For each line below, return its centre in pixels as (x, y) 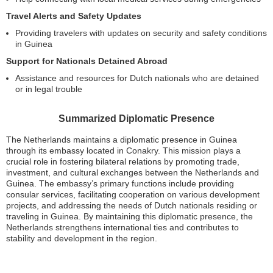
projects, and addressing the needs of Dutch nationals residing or (132, 206)
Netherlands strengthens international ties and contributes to (122, 228)
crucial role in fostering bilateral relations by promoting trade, (123, 162)
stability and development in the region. (82, 239)
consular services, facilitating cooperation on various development (133, 195)
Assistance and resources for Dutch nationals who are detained (137, 78)
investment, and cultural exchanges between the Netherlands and (133, 173)
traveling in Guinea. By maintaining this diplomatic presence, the (129, 217)
